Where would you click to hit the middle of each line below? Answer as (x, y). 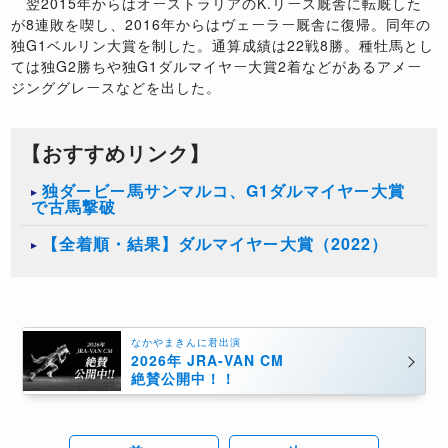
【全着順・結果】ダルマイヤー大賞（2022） (215, 244)
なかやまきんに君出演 (185, 341)
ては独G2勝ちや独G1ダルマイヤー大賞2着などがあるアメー (217, 66)
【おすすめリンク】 (116, 153)
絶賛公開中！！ (183, 377)
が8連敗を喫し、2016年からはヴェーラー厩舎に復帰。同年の (221, 24)
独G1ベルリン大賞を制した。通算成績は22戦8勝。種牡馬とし (223, 45)
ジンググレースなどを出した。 (116, 87)
